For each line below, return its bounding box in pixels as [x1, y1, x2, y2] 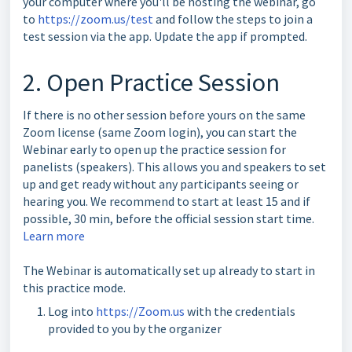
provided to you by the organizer [48, 321, 222, 336]
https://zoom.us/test [38, 11, 153, 27]
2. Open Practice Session [23, 67, 280, 98]
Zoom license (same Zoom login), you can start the [23, 124, 297, 140]
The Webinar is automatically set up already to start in [23, 262, 315, 278]
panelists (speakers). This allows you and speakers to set [23, 159, 326, 174]
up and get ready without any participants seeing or [23, 176, 299, 192]
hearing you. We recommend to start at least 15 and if [23, 193, 310, 209]
